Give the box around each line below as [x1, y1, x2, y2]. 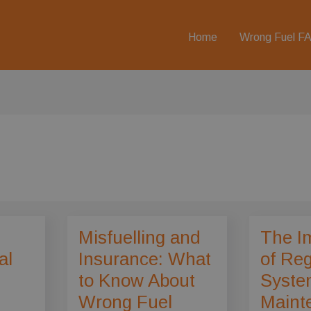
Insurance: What [78, 249, 211, 270]
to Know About [78, 270, 195, 292]
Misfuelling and [78, 227, 201, 249]
